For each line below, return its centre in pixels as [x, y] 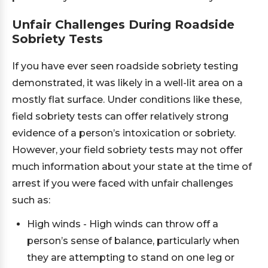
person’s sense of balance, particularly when [133, 241]
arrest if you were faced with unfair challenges [123, 183]
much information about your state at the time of [132, 167]
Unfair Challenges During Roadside [123, 25]
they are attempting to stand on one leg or [131, 258]
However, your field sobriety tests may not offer [127, 150]
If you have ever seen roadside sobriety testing [125, 66]
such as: [32, 200]
